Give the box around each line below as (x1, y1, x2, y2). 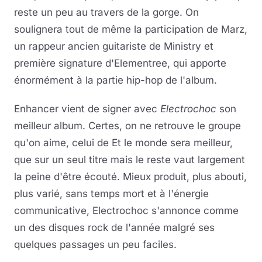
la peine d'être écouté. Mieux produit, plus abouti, (14, 171, 247, 182)
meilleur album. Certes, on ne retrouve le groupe (14, 120, 241, 132)
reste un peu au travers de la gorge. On (14, 6, 199, 18)
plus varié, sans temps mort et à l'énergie (14, 188, 209, 199)
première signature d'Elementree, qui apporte (14, 57, 226, 69)
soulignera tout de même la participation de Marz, (14, 23, 247, 35)
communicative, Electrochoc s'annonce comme (14, 205, 239, 216)
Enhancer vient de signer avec (14, 103, 160, 115)
